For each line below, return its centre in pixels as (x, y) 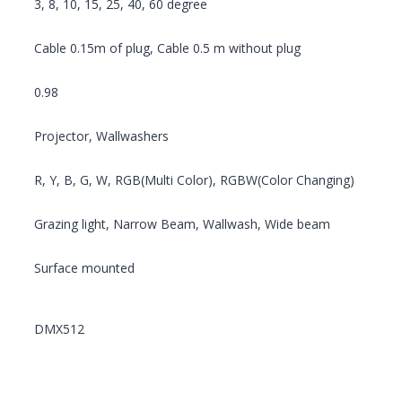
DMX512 (59, 329)
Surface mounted (84, 268)
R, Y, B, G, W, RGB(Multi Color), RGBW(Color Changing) (194, 180)
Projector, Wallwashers (101, 136)
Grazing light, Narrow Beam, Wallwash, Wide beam (182, 224)
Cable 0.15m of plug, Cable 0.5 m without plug (167, 48)
